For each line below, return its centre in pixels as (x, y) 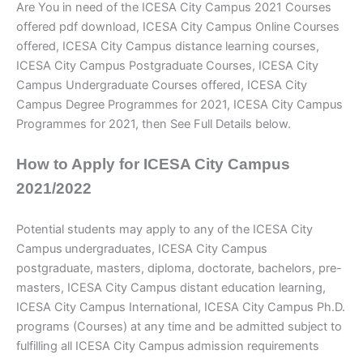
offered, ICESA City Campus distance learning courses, (168, 46)
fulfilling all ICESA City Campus (100, 346)
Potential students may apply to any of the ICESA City (164, 230)
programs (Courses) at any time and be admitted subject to (179, 327)
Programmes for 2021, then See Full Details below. (154, 124)
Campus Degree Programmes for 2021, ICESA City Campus (179, 104)
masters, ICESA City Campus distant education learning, (171, 288)
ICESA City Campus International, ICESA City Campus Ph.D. (181, 307)
